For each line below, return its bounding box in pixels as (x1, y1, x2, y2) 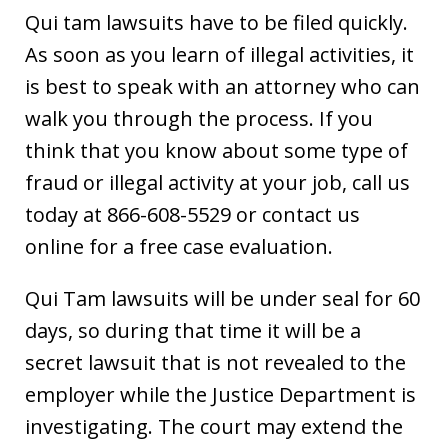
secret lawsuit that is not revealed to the (25, 349, 406, 376)
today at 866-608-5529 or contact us (25, 201, 360, 228)
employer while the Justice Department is (25, 381, 416, 408)
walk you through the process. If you (25, 105, 373, 132)
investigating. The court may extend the (25, 413, 403, 440)
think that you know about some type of (25, 137, 408, 164)
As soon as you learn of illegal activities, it (25, 41, 414, 68)
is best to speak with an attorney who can (25, 73, 420, 100)
